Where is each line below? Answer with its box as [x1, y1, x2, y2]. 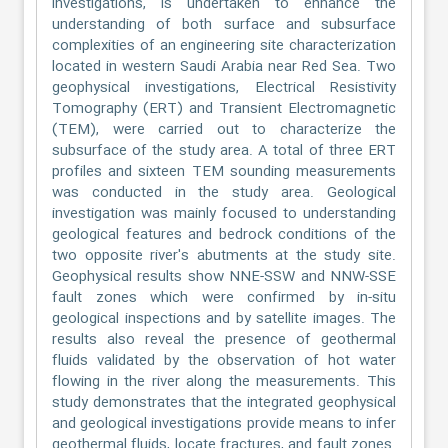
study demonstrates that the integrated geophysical [52, 391, 396, 415]
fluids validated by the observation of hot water [52, 349, 396, 373]
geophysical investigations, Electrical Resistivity [52, 76, 396, 100]
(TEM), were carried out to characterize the [52, 118, 396, 142]
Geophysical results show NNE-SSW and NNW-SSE [52, 265, 396, 289]
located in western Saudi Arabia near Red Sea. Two [52, 55, 396, 79]
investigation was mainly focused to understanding [52, 202, 396, 226]
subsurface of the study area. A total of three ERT [52, 139, 396, 163]
